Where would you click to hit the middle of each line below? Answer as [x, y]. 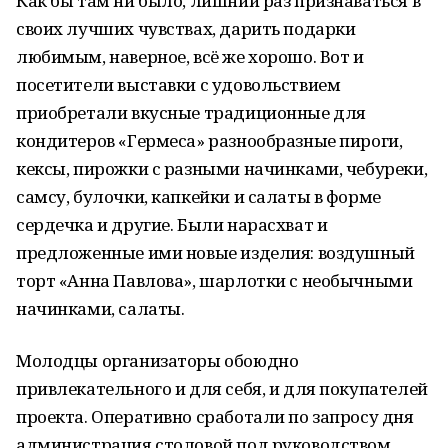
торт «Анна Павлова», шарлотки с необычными [214, 280]
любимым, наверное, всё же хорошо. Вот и [190, 56]
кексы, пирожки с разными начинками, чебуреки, [222, 168]
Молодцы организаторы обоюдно [157, 360]
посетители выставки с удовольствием [178, 84]
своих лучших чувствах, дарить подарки [186, 28]
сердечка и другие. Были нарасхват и [172, 224]
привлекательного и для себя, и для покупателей [222, 388]
